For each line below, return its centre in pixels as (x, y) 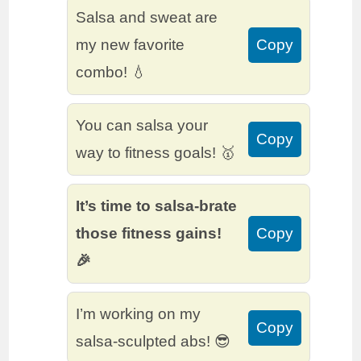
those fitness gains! (149, 234)
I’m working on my (139, 314)
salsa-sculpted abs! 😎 (154, 342)
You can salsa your (142, 126)
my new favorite (131, 45)
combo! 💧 (112, 73)
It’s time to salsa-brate (157, 206)
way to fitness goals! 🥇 (156, 153)
